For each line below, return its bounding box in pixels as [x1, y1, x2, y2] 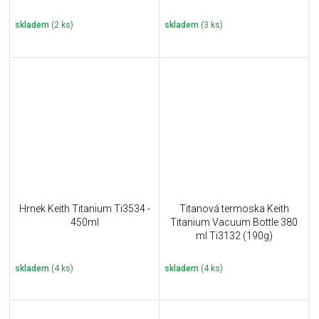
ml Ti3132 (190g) [195, 230, 273, 242]
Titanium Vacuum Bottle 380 [170, 216, 298, 229]
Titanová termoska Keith [179, 203, 289, 215]
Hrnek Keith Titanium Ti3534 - [19, 203, 150, 215]
